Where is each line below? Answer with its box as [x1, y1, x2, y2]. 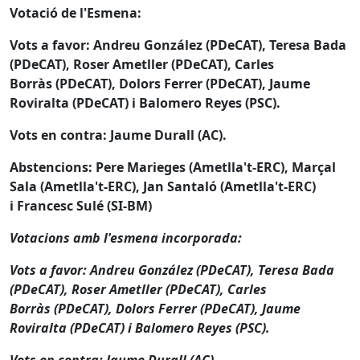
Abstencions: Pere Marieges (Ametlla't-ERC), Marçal [10, 158, 336, 177]
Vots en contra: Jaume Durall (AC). [10, 126, 227, 145]
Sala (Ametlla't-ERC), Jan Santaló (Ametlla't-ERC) [10, 178, 316, 196]
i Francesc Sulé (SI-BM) [10, 197, 152, 215]
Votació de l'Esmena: [10, 4, 145, 22]
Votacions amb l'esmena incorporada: [10, 229, 242, 247]
